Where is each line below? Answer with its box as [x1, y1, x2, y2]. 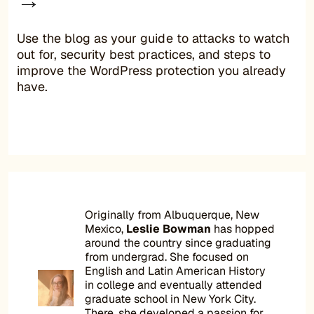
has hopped [211, 221, 275, 236]
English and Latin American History [85, 263, 266, 278]
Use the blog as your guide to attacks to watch [17, 29, 289, 46]
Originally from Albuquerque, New [85, 207, 260, 222]
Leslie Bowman [126, 221, 212, 236]
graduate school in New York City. [85, 291, 257, 306]
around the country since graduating [85, 235, 272, 250]
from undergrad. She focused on [85, 249, 250, 264]
